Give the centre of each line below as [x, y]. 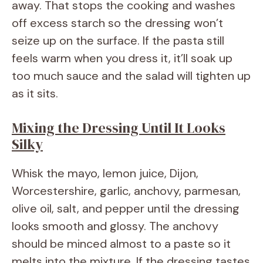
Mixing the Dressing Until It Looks [119, 127]
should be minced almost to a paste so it [121, 243]
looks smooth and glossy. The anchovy [115, 226]
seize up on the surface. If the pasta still [118, 40]
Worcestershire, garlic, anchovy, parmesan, [126, 190]
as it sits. [35, 93]
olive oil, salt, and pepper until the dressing [126, 208]
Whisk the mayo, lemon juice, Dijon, [105, 173]
